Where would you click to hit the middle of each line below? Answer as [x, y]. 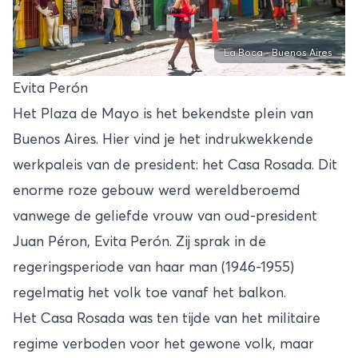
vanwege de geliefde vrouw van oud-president [165, 217]
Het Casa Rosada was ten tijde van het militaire [167, 319]
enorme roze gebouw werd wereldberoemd [157, 191]
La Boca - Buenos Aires [278, 54]
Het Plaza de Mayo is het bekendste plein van [163, 115]
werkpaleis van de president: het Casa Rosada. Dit [175, 166]
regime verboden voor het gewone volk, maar [163, 345]
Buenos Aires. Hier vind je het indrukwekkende [163, 140]
